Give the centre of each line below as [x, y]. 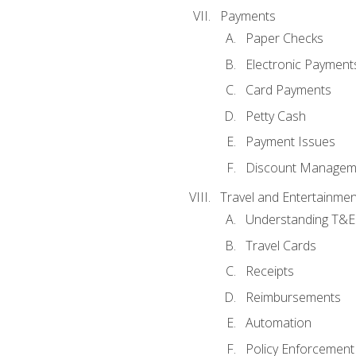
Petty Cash [275, 116]
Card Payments [288, 90]
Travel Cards [281, 245]
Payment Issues [290, 142]
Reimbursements [293, 297]
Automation [278, 323]
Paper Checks [284, 39]
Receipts [269, 271]
